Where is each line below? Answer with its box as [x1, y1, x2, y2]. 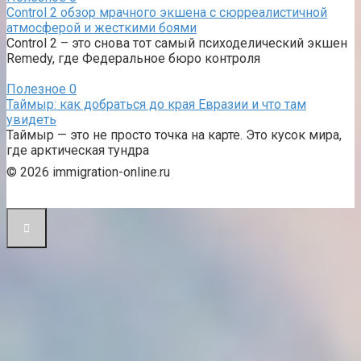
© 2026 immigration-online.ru [6, 164, 170, 180]
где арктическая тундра [6, 143, 149, 159]
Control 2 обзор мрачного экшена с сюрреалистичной [6, 5, 327, 21]
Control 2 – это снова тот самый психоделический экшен [6, 35, 347, 52]
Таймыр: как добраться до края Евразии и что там [6, 97, 306, 113]
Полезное [6, 81, 66, 98]
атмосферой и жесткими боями [6, 20, 197, 36]
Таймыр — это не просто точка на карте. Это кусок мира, [6, 127, 342, 143]
